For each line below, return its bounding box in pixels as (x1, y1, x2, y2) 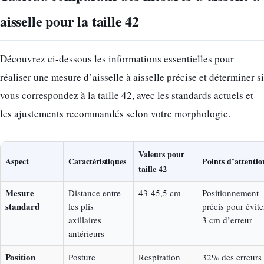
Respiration (138, 250, 180, 263)
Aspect (5, 154, 29, 167)
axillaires (68, 213, 101, 226)
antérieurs (68, 227, 104, 239)
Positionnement (202, 186, 259, 199)
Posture (68, 250, 95, 263)
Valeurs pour (138, 147, 184, 160)
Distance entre (68, 186, 121, 199)
